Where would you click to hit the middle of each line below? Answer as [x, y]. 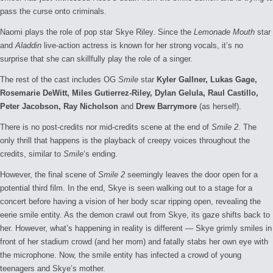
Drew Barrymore [165, 106]
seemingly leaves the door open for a [191, 174]
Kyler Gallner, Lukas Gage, [207, 79]
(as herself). [219, 106]
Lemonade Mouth [224, 32]
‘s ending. [101, 154]
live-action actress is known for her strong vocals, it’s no [142, 45]
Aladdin [28, 45]
